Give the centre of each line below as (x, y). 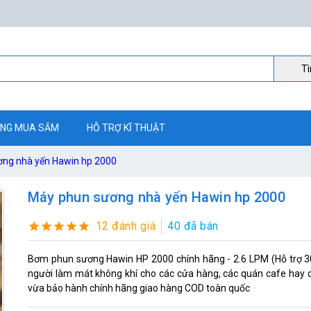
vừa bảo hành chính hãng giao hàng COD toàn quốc (138, 288)
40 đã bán (193, 226)
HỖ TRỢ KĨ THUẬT (126, 128)
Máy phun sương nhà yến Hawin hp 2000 (156, 197)
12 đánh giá (126, 226)
